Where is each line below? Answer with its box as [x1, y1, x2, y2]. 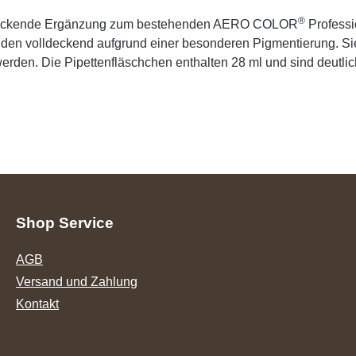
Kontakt [16, 297, 59, 311]
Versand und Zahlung [16, 275, 137, 288]
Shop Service [16, 215, 114, 231]
